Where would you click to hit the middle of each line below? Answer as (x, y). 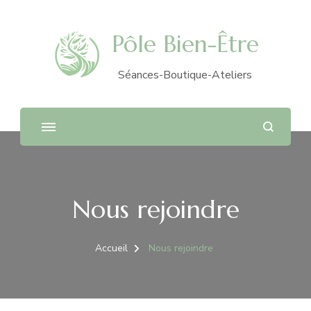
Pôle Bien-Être (185, 44)
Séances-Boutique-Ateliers (185, 75)
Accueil (111, 248)
